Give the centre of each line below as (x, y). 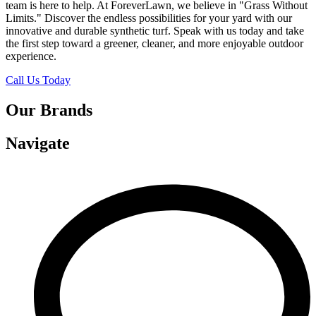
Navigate (38, 143)
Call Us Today (38, 80)
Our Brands (49, 110)
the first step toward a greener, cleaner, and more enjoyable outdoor (154, 44)
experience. (31, 56)
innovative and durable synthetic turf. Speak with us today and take (155, 31)
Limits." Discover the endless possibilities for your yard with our (149, 18)
